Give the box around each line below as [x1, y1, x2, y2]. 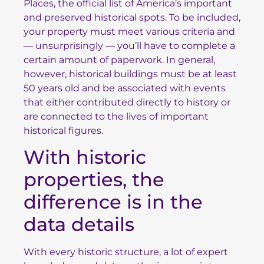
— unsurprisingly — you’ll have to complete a [24, 39, 235, 51]
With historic [24, 146, 146, 169]
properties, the [24, 168, 164, 192]
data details [24, 213, 134, 236]
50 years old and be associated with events [24, 82, 226, 94]
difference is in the [24, 190, 203, 214]
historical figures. [24, 124, 103, 136]
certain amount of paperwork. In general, [24, 54, 215, 65]
